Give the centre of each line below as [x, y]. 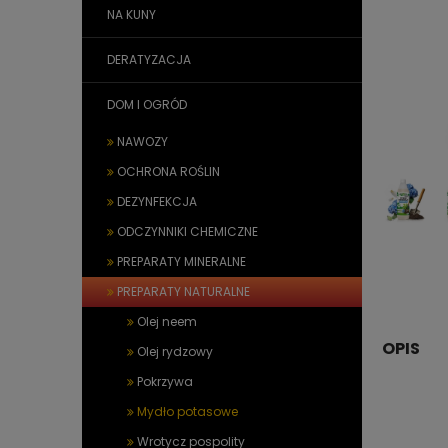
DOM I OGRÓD [147, 104]
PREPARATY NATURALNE [183, 291]
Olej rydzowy [175, 351]
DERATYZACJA [149, 59]
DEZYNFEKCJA [157, 201]
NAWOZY [142, 141]
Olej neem [167, 321]
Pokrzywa [165, 381]
